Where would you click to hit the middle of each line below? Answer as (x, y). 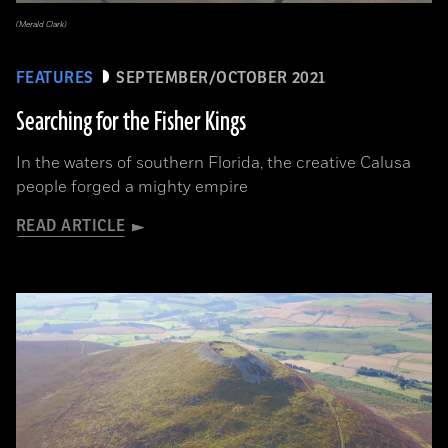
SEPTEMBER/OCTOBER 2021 (221, 78)
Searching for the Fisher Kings (131, 122)
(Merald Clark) (41, 24)
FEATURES (55, 78)
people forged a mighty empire (132, 187)
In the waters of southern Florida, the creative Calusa (213, 163)
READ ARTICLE (71, 226)
